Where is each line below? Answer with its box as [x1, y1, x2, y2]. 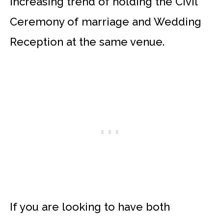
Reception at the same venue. [10, 35, 165, 49]
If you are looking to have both [10, 200, 170, 214]
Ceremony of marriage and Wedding [10, 15, 201, 28]
